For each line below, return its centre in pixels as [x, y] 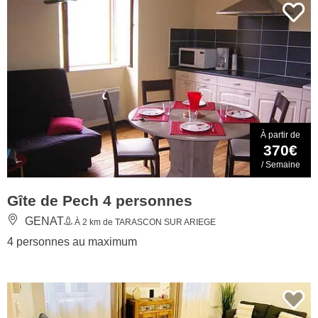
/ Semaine [280, 164]
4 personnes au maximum [72, 241]
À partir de [280, 135]
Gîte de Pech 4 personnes [100, 200]
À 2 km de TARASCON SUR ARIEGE [144, 222]
